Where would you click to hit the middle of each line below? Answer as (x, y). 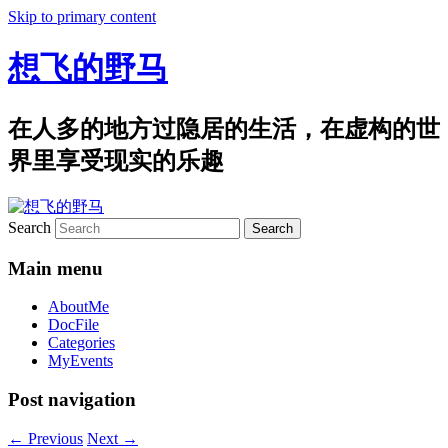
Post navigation (72, 399)
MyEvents (80, 361)
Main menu (55, 268)
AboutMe (78, 307)
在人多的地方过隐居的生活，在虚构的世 (224, 128)
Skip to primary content (82, 16)
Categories (81, 343)
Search (29, 227)
